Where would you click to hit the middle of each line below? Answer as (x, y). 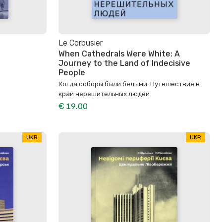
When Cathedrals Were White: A (119, 54)
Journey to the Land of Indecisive (124, 63)
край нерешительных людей (104, 94)
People (72, 73)
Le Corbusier (81, 43)
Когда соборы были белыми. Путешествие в (129, 84)
